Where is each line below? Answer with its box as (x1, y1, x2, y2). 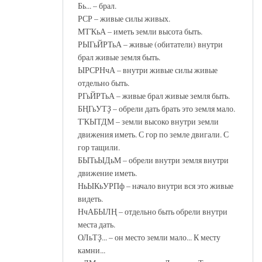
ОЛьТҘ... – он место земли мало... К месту (78, 231, 220, 243)
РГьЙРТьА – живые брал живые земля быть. (78, 89, 230, 101)
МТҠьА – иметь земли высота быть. (78, 25, 202, 37)
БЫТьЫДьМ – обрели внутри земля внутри (78, 154, 229, 166)
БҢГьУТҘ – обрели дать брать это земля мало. (78, 102, 235, 114)
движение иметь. (78, 167, 137, 178)
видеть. (78, 192, 103, 204)
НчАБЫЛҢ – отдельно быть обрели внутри (78, 205, 227, 217)
